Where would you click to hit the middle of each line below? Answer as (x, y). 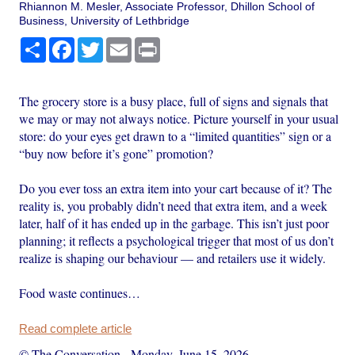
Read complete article (76, 328)
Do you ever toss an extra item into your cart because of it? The (176, 188)
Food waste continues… (80, 292)
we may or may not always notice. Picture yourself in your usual (179, 118)
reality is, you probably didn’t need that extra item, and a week (174, 205)
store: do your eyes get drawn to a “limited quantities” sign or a (176, 136)
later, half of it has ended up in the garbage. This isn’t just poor (174, 223)
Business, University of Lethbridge (105, 20)
